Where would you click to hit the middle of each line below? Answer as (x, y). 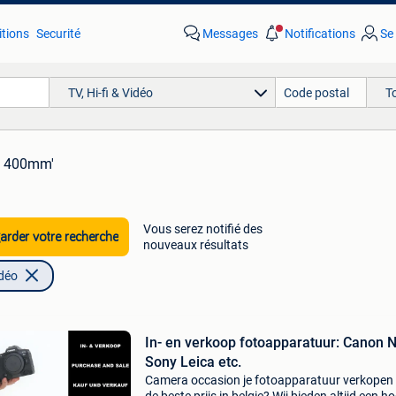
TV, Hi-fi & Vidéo (110, 92)
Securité (58, 34)
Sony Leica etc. (193, 362)
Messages (230, 34)
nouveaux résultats (195, 245)
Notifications (320, 34)
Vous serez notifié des (202, 229)
